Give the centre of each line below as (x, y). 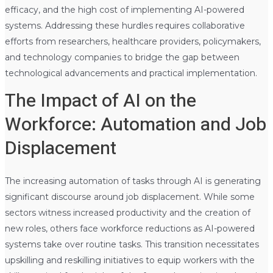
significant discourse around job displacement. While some (129, 197)
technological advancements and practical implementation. (131, 73)
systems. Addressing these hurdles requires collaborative (125, 25)
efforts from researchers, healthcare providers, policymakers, (133, 41)
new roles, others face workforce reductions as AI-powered (129, 228)
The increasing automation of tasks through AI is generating (133, 181)
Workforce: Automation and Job (135, 125)
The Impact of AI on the (100, 101)
